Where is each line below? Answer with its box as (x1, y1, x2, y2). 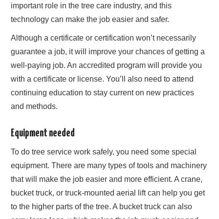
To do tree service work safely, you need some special (11, 148, 197, 156)
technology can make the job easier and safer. (11, 15, 170, 23)
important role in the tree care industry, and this (11, 1, 172, 10)
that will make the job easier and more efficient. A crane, (11, 175, 203, 184)
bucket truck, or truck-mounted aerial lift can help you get (11, 189, 205, 197)
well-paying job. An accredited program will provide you (11, 61, 202, 69)
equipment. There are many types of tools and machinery (11, 161, 207, 170)
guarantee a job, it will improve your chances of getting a (11, 47, 205, 56)
